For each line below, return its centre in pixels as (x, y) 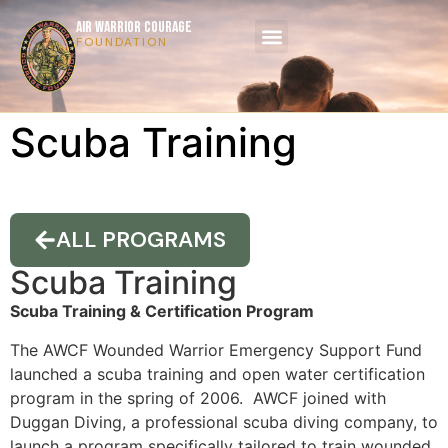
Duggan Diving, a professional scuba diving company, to (224, 421)
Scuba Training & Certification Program (162, 311)
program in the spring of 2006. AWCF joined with (198, 397)
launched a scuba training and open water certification (217, 373)
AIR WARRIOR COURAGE (133, 27)
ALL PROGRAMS (141, 240)
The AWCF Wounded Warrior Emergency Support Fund (216, 349)
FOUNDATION (121, 42)
